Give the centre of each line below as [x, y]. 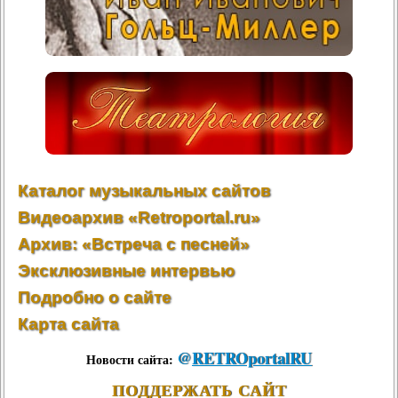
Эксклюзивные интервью [126, 271]
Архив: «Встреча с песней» [134, 244]
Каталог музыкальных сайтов [144, 191]
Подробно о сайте [95, 297]
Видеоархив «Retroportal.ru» [139, 217]
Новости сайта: [131, 359]
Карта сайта [68, 324]
